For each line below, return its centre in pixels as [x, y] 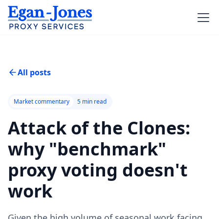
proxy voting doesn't [98, 170]
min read [94, 101]
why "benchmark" [87, 149]
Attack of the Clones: [99, 128]
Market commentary [42, 101]
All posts [34, 72]
